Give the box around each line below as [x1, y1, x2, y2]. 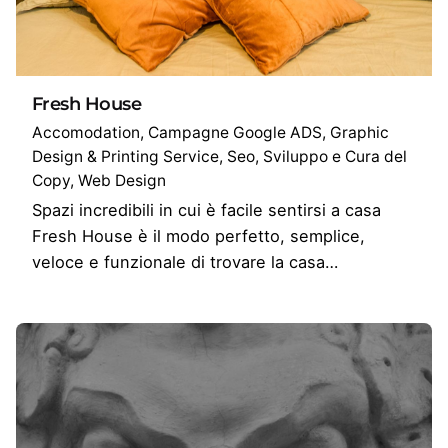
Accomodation [32, 123, 140, 143]
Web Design [78, 171, 166, 191]
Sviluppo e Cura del [263, 147, 407, 167]
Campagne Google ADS [148, 123, 322, 143]
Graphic [330, 123, 389, 143]
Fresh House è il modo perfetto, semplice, [32, 226, 365, 247]
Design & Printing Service [32, 147, 219, 167]
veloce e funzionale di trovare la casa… [32, 252, 338, 273]
